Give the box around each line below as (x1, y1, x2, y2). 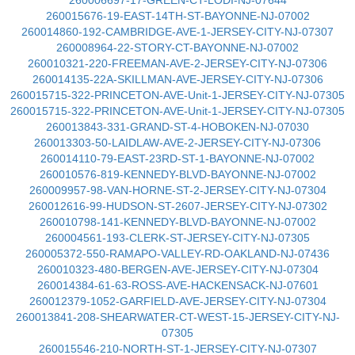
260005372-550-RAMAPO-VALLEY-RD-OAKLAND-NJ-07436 (25, 247, 330, 260)
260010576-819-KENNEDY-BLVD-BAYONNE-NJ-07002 (39, 168, 316, 181)
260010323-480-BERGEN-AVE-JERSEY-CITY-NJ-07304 (36, 263, 319, 276)
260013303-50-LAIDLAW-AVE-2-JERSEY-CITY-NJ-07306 (34, 136, 321, 149)
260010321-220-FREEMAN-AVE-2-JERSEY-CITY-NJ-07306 (28, 57, 327, 70)
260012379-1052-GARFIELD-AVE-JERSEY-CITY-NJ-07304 (29, 295, 326, 307)
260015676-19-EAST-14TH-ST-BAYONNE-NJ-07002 (45, 10, 310, 22)
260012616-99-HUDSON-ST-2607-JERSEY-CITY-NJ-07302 (28, 200, 327, 212)
